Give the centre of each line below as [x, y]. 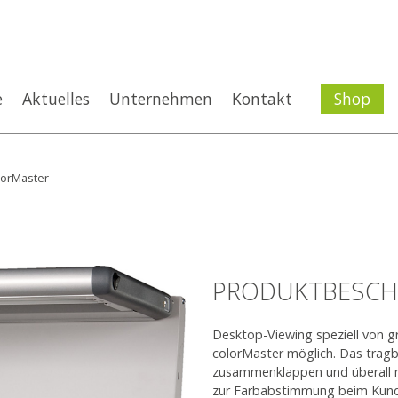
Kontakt [262, 99]
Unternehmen [161, 99]
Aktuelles [56, 99]
